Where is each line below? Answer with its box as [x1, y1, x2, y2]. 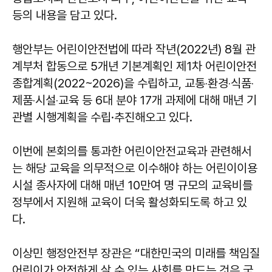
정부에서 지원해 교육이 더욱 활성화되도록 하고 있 [12, 195, 247, 209]
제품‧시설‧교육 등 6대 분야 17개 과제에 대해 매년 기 [12, 93, 257, 107]
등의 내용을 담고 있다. [12, 8, 117, 22]
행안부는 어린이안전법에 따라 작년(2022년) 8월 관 [12, 42, 256, 56]
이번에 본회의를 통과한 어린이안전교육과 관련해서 [12, 144, 251, 158]
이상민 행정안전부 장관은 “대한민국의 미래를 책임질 [12, 246, 260, 260]
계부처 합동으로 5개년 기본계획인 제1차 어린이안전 [12, 59, 257, 73]
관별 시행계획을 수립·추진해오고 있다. [12, 110, 192, 124]
